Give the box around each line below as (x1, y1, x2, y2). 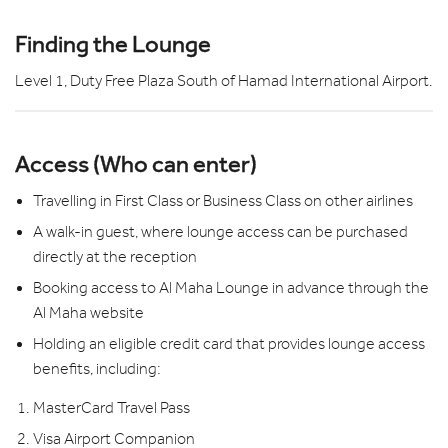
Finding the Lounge (15, 29, 211, 58)
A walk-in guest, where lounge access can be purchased (33, 222, 408, 241)
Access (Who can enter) (15, 149, 257, 178)
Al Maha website (33, 303, 144, 322)
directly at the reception (33, 247, 203, 266)
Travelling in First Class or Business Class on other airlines (33, 191, 413, 210)
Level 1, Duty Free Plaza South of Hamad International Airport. (15, 71, 433, 90)
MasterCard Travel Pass (33, 398, 190, 417)
